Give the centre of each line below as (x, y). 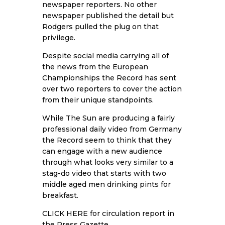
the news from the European (95, 67)
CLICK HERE (65, 213)
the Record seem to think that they (107, 140)
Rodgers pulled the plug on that (100, 26)
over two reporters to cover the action (112, 89)
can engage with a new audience (102, 151)
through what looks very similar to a (108, 162)
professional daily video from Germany (112, 129)
